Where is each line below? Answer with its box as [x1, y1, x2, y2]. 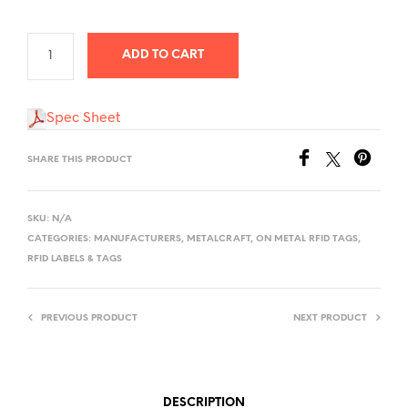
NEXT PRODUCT [293, 312, 367, 323]
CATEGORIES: [27, 233, 94, 244]
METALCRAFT [187, 233, 250, 244]
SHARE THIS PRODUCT [27, 154, 132, 165]
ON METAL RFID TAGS [256, 233, 358, 244]
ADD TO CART [121, 49, 204, 62]
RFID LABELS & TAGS [27, 253, 122, 264]
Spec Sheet [46, 107, 120, 126]
